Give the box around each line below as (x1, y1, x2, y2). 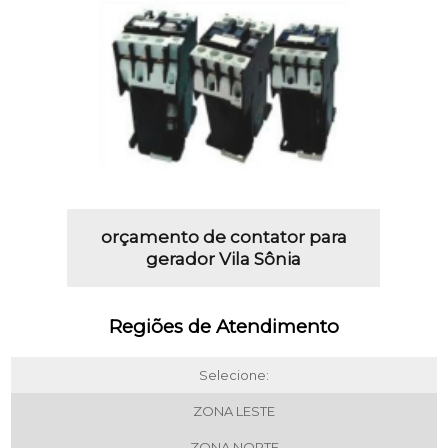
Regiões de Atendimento (109, 315, 339, 339)
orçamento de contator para (100, 227, 347, 248)
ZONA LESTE (193, 403, 275, 420)
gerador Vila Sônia (146, 249, 302, 270)
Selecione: (199, 367, 269, 384)
